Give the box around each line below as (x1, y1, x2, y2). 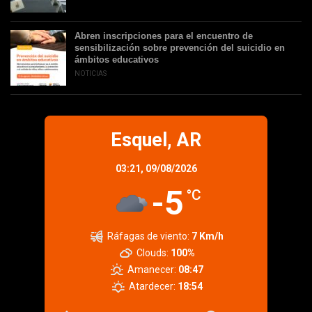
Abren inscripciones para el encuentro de (75, 30, 253, 41)
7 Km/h (192, 230, 224, 242)
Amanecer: (127, 263, 177, 275)
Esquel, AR (111, 128, 201, 151)
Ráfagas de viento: (107, 230, 190, 242)
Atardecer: (128, 280, 175, 292)
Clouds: (136, 247, 169, 258)
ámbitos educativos (75, 54, 159, 65)
